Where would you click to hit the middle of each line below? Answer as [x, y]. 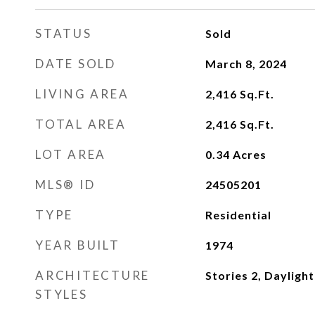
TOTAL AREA [81, 124]
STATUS [64, 33]
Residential [238, 215]
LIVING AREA [82, 94]
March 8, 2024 [246, 64]
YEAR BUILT [78, 245]
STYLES [62, 294]
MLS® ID [65, 185]
